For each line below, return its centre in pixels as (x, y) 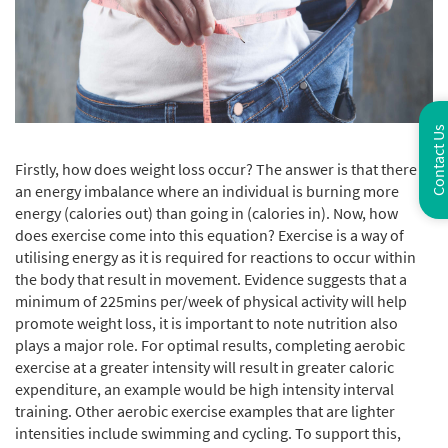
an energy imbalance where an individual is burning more (207, 191)
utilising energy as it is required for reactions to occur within (215, 257)
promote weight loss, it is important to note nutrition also (206, 323)
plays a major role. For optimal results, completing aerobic (210, 345)
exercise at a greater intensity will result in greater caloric (204, 367)
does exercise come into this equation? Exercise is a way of (209, 235)
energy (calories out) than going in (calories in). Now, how (206, 213)
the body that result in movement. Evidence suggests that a (211, 279)
